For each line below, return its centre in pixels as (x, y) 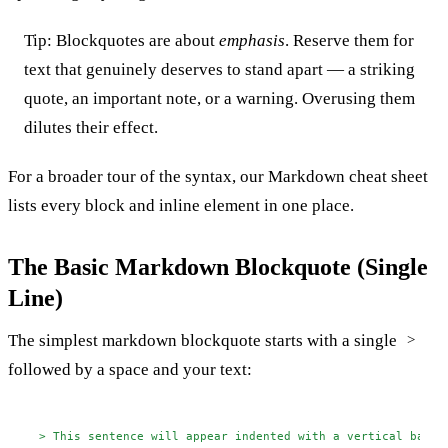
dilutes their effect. (91, 127)
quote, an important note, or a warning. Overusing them (219, 98)
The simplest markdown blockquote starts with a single (204, 340)
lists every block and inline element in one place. (181, 205)
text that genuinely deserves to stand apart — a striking (219, 69)
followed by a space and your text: (130, 369)
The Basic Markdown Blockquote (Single (218, 266)
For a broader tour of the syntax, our (138, 176)
